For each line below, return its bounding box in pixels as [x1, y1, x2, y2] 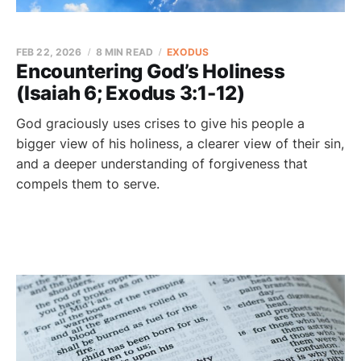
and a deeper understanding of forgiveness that [16, 156, 308, 172]
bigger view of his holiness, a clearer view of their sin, [16, 135, 344, 151]
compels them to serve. [16, 176, 160, 192]
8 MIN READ [95, 46, 153, 58]
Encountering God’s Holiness [16, 60, 285, 83]
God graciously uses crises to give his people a [16, 115, 305, 131]
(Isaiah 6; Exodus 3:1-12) [16, 81, 245, 105]
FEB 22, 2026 [16, 46, 82, 58]
